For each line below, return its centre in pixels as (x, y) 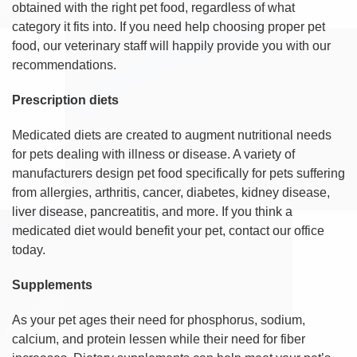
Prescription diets (65, 100)
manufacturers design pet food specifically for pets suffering (178, 173)
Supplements (52, 284)
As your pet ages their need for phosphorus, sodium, (159, 320)
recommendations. (64, 65)
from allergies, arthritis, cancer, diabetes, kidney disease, (171, 192)
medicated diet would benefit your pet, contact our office (168, 230)
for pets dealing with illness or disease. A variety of (153, 154)
